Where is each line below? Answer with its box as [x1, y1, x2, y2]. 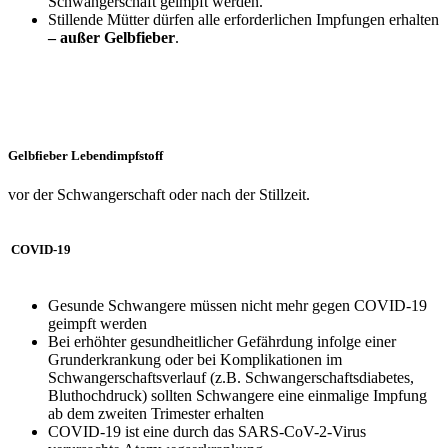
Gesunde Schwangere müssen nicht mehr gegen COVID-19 [48, 297, 427, 315]
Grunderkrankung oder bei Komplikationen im [48, 351, 342, 369]
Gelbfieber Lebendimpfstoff [8, 147, 163, 163]
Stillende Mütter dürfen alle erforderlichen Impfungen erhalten [48, 11, 439, 29]
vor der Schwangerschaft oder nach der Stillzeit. [8, 185, 310, 203]
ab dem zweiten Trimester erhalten [48, 405, 264, 423]
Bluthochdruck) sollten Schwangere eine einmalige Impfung [48, 387, 427, 405]
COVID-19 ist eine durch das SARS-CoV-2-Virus [48, 423, 366, 441]
